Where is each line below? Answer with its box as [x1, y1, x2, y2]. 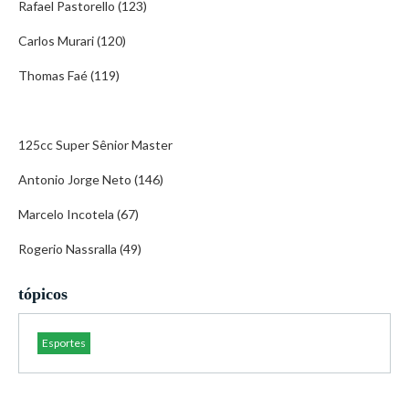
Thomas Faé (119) [18, 68, 120, 83]
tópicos [18, 285, 68, 303]
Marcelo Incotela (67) [18, 206, 139, 222]
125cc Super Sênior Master [18, 137, 173, 152]
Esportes [42, 336, 86, 350]
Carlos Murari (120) [18, 33, 126, 48]
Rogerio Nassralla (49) [18, 241, 142, 257]
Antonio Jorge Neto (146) [18, 172, 163, 187]
